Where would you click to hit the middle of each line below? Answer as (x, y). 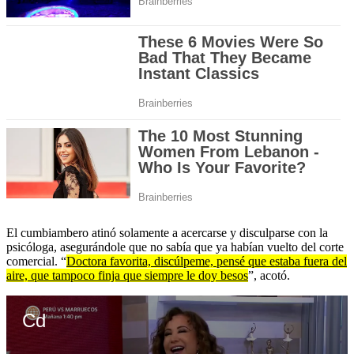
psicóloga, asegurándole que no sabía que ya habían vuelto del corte (175, 247)
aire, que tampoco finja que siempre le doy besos (127, 276)
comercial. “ (36, 262)
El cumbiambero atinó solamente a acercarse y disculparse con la (167, 233)
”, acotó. (269, 276)
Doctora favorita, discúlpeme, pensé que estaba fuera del (207, 262)
